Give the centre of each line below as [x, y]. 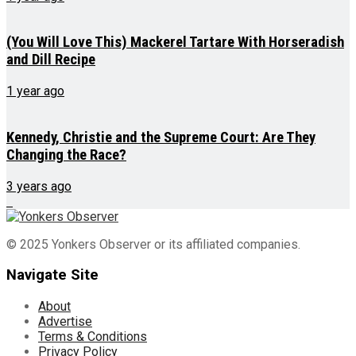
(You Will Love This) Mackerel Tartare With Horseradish [175, 43]
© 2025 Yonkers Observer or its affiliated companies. [153, 244]
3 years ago [39, 186]
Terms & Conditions [93, 336]
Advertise [65, 321]
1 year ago [35, 91]
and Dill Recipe [51, 60]
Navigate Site [52, 275]
